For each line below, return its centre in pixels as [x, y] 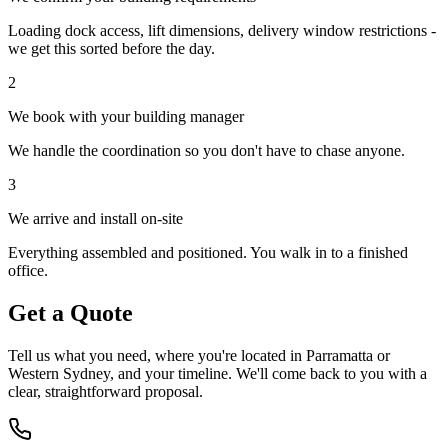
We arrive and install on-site [95, 219]
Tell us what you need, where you [115, 356]
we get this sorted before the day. [111, 49]
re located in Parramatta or [307, 356]
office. [28, 271]
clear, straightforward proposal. [105, 392]
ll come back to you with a [343, 374]
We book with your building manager [126, 117]
